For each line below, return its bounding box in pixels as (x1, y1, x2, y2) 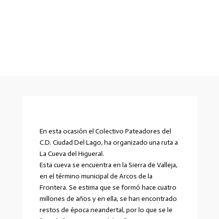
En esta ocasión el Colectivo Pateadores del (39, 127, 171, 135)
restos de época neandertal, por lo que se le (39, 206, 173, 214)
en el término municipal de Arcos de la (39, 172, 153, 180)
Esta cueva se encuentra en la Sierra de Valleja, (39, 161, 177, 169)
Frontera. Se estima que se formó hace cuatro (39, 183, 176, 192)
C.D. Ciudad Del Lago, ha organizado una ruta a (39, 138, 178, 147)
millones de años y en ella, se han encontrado (39, 195, 177, 203)
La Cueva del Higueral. (39, 150, 104, 158)
